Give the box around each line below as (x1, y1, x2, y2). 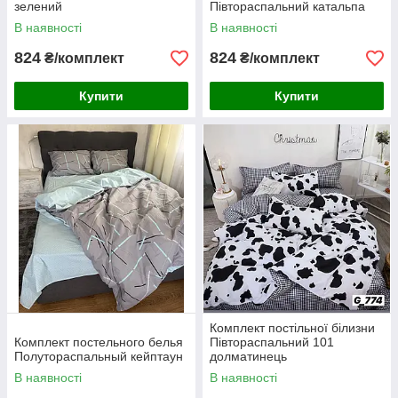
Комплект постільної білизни (210, 321, 375, 336)
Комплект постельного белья (14, 335, 183, 350)
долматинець (210, 349, 287, 364)
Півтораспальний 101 (210, 335, 334, 350)
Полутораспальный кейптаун (14, 349, 183, 364)
